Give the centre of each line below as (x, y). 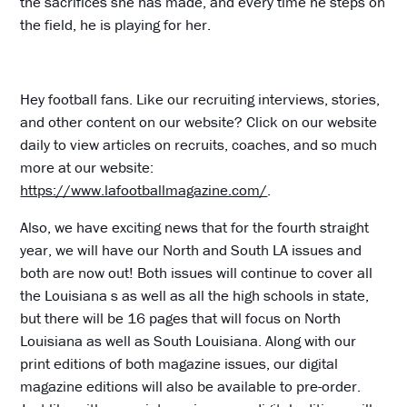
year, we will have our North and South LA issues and (191, 249)
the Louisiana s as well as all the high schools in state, (195, 295)
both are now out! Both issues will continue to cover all (197, 272)
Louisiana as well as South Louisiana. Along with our (189, 340)
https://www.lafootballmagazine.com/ (144, 189)
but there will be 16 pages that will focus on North (181, 318)
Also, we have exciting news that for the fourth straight (195, 227)
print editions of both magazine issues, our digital (179, 363)
